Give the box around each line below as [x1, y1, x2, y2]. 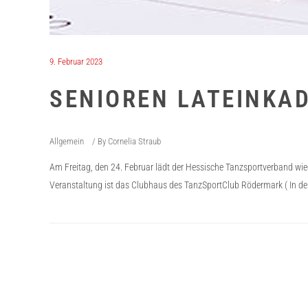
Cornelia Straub [108, 136, 161, 146]
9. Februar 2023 [49, 56, 102, 67]
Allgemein [49, 136, 84, 146]
